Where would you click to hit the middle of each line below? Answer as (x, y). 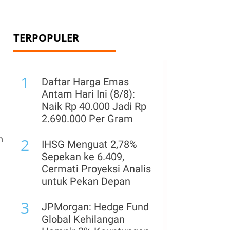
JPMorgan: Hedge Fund (95, 207)
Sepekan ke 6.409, (83, 157)
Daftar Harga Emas (85, 82)
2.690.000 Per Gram (87, 119)
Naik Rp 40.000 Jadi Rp (94, 106)
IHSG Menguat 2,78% (89, 144)
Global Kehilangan (83, 219)
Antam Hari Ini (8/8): (88, 94)
